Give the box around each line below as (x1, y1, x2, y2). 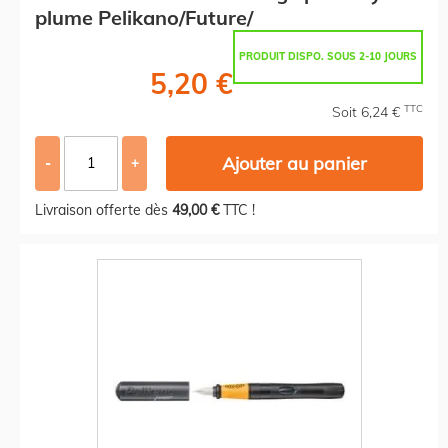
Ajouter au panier (222, 151, 368, 175)
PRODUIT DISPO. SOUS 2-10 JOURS (239, 49, 417, 63)
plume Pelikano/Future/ (35, 4, 253, 30)
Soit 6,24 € (332, 102, 404, 121)
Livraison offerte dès (35, 200, 172, 219)
